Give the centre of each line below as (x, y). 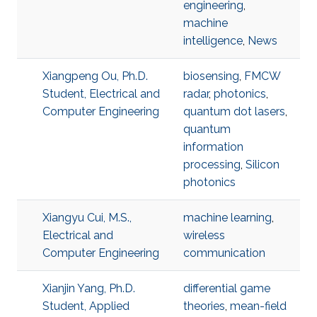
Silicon (263, 165)
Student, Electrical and (101, 94)
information (213, 147)
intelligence (213, 41)
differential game (227, 288)
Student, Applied (86, 306)
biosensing (211, 76)
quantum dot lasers (234, 111)
